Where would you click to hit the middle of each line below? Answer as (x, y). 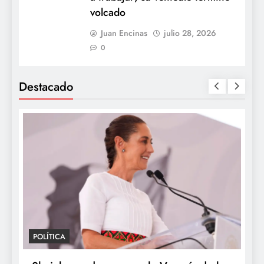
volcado (108, 12)
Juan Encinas (124, 33)
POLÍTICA (49, 237)
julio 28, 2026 (190, 33)
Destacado (46, 86)
